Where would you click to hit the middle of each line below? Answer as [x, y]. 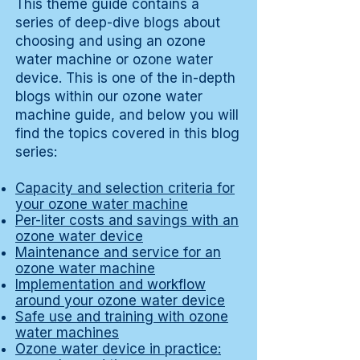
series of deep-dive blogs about [118, 23]
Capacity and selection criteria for [125, 188]
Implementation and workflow [110, 285]
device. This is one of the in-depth [125, 78]
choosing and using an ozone [110, 41]
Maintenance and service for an [118, 253]
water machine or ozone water [114, 60]
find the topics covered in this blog [127, 134]
